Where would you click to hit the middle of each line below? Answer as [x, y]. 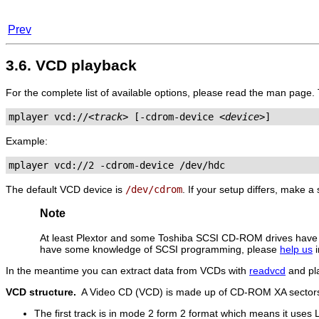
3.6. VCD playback [71, 66]
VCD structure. [42, 292]
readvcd [267, 270]
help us [296, 249]
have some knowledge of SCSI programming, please [160, 249]
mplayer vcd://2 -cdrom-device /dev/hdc [117, 165]
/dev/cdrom [154, 189]
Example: [27, 141]
